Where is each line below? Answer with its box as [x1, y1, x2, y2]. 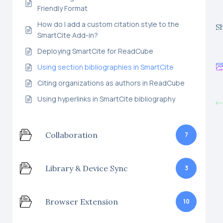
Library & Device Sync [45, 163, 128, 173]
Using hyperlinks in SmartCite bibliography [37, 94, 175, 104]
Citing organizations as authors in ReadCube [37, 78, 185, 88]
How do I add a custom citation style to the [37, 19, 179, 29]
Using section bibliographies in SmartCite [37, 62, 174, 72]
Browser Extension [45, 196, 118, 207]
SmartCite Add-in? [37, 30, 98, 40]
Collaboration [45, 129, 98, 140]
